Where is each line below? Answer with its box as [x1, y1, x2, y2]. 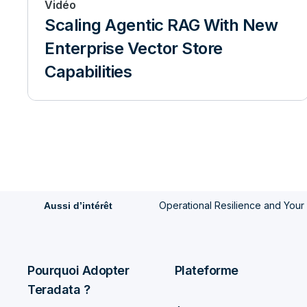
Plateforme [174, 263, 238, 278]
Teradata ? [27, 282, 90, 297]
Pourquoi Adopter [27, 263, 129, 278]
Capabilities [45, 62, 132, 82]
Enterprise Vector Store [45, 38, 223, 58]
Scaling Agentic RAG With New [45, 15, 278, 35]
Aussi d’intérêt [44, 200, 112, 211]
